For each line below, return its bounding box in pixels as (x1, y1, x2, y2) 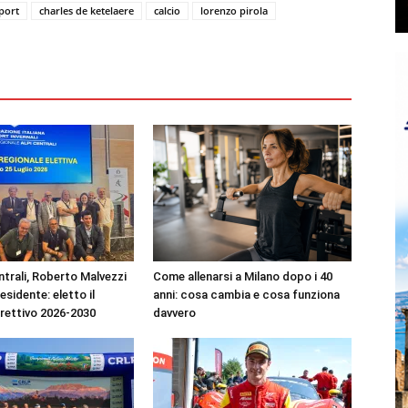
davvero (153, 306, 196, 320)
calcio (154, 4, 180, 17)
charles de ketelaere (39, 4, 134, 17)
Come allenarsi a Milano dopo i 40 (153, 270, 332, 283)
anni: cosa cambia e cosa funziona (153, 288, 340, 301)
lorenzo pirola (200, 4, 268, 17)
